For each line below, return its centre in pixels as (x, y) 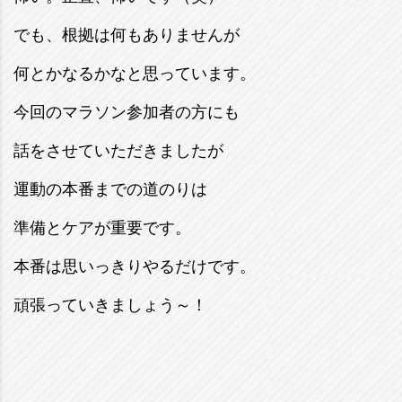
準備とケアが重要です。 (102, 228)
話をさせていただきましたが (118, 151)
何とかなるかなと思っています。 (135, 74)
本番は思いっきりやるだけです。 (135, 267)
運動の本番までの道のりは (110, 190)
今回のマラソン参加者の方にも (127, 113)
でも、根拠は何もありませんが (127, 35)
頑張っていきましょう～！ (110, 306)
